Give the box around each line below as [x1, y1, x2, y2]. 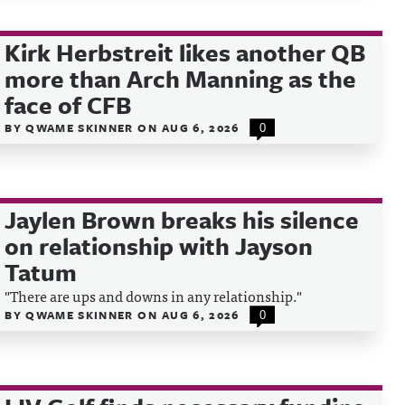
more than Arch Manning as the [5, 61, 357, 96]
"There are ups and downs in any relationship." [5, 284, 303, 307]
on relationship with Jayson [5, 229, 314, 263]
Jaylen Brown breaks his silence [5, 202, 360, 237]
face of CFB [5, 88, 132, 122]
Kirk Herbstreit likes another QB [5, 35, 366, 70]
